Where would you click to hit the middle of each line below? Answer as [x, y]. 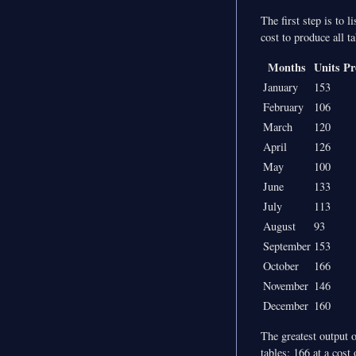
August [279, 226]
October [281, 266]
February [283, 107]
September [287, 246]
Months [287, 68]
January [281, 87]
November [286, 286]
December [286, 306]
